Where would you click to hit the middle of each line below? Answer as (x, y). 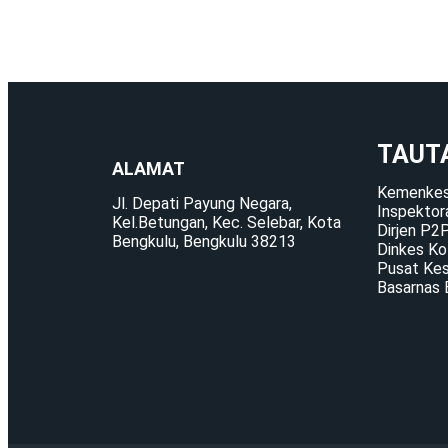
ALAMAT (148, 168)
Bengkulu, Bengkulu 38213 (204, 241)
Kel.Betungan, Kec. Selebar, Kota (226, 222)
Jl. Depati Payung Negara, (202, 203)
